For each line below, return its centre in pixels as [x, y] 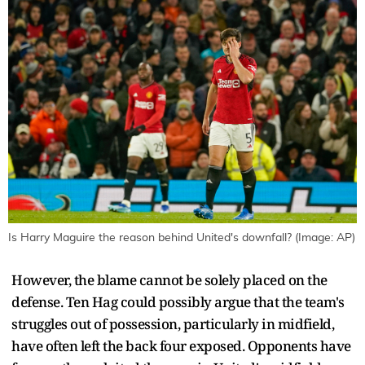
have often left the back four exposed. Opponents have [181, 345]
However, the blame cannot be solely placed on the [169, 279]
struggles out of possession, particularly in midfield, [173, 323]
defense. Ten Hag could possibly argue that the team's [178, 301]
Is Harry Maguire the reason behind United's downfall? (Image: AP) [182, 237]
